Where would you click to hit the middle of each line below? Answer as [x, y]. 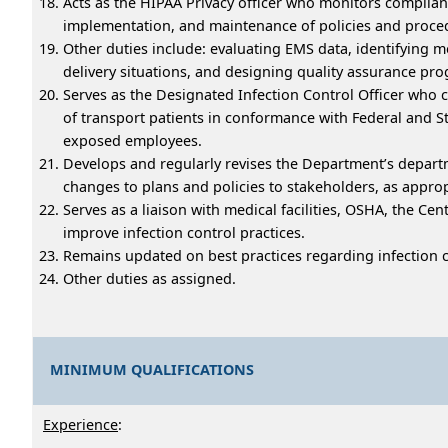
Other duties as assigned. [149, 278]
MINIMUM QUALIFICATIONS [152, 369]
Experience [80, 424]
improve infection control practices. [184, 232]
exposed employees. [132, 140]
